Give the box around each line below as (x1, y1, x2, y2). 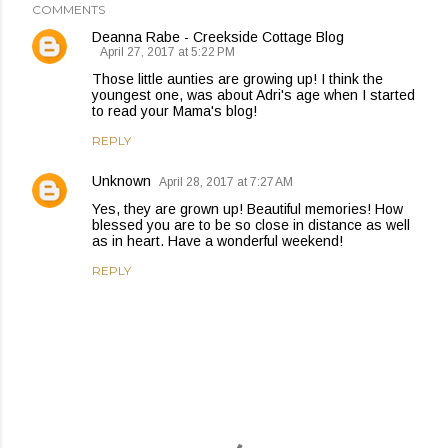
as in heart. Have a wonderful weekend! (92, 233, 343, 250)
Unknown (92, 173, 151, 190)
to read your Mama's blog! (92, 103, 257, 120)
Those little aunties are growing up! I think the (92, 71, 383, 88)
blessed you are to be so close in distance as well (92, 217, 410, 234)
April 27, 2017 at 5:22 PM (100, 45, 235, 60)
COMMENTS (32, 2, 105, 18)
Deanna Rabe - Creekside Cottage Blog (92, 29, 344, 46)
